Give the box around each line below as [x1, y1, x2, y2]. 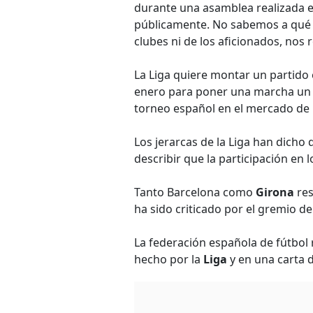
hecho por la [134, 252, 203, 267]
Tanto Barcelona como [134, 184, 256, 200]
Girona [256, 184, 294, 200]
